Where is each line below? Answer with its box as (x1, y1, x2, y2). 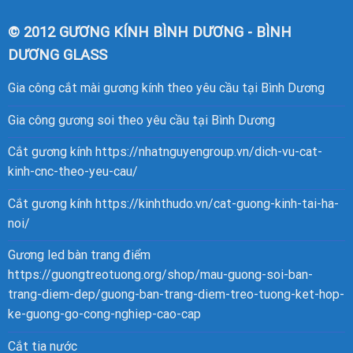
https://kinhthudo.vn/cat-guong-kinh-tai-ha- (95, 195, 339, 211)
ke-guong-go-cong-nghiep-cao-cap (7, 307, 201, 322)
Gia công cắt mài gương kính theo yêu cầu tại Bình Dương (7, 80, 325, 96)
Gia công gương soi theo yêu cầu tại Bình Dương (7, 112, 275, 128)
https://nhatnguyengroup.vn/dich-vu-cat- (95, 144, 322, 160)
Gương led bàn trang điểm (7, 247, 150, 263)
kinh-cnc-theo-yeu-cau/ (7, 164, 138, 180)
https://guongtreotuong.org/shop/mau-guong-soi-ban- (7, 267, 313, 283)
